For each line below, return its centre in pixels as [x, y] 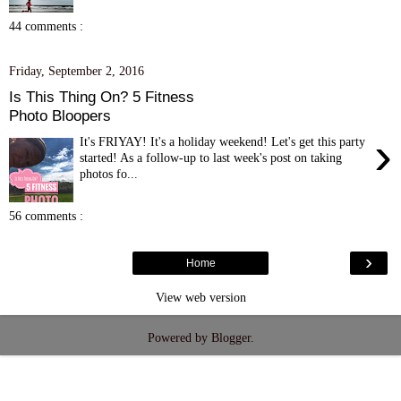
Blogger [230, 338]
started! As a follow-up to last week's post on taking [211, 157]
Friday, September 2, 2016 [77, 71]
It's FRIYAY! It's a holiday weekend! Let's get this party [223, 141]
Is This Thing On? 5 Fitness [102, 96]
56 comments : [46, 216]
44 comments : [46, 26]
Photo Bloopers [60, 115]
